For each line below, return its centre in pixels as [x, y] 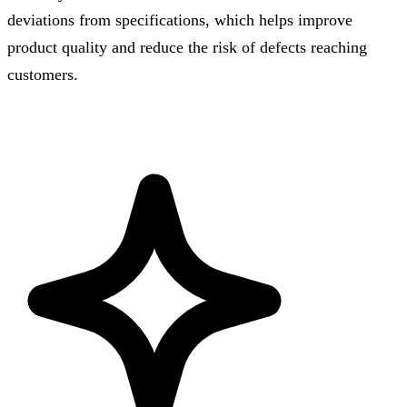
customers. [43, 74]
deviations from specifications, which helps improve [180, 20]
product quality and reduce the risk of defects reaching [187, 47]
